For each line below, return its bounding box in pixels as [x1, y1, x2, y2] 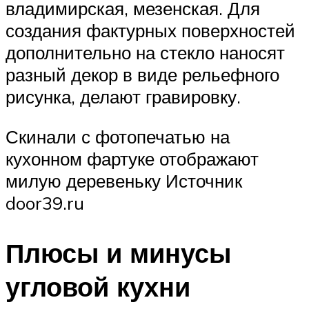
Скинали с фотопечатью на [6, 125, 230, 148]
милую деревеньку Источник [6, 169, 242, 192]
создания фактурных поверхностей [6, 19, 295, 42]
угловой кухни [6, 269, 190, 303]
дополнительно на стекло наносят [6, 41, 285, 64]
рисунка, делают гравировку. [6, 86, 246, 108]
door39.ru [6, 191, 84, 214]
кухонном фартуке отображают [6, 147, 259, 170]
